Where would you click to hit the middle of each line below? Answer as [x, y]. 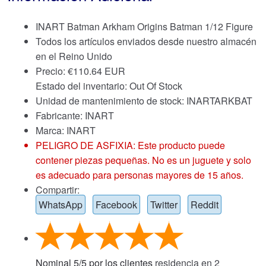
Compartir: [58, 189]
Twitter [164, 204]
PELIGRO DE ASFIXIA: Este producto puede [130, 145]
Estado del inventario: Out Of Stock [109, 85]
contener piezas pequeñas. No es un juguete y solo [143, 160]
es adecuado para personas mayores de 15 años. [140, 175]
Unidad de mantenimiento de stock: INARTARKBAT [144, 100]
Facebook [116, 204]
